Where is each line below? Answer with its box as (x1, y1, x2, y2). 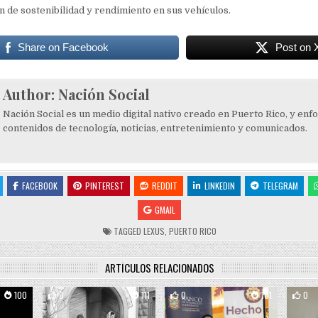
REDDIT (151, 180, 177, 192)
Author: (2, 84, 58, 104)
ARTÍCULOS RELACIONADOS (105, 260, 215, 276)
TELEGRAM (262, 180, 298, 192)
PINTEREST (84, 180, 124, 192)
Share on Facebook (18, 41, 109, 54)
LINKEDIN (204, 180, 235, 192)
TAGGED (111, 225, 144, 238)
